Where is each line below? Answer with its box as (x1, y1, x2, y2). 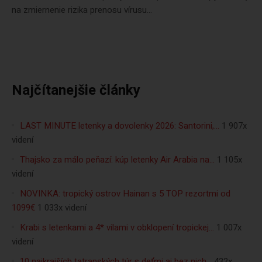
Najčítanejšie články (12, 80, 140, 101)
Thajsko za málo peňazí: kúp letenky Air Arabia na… (20, 153, 215, 166)
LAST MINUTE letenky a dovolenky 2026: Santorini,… (20, 119, 219, 132)
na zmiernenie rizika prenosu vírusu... (12, 4, 152, 16)
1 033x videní (37, 201, 87, 214)
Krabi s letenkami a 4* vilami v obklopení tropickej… (20, 221, 214, 234)
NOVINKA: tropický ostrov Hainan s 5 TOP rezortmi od (20, 187, 230, 200)
